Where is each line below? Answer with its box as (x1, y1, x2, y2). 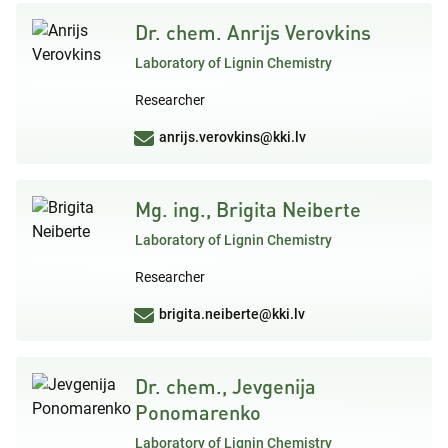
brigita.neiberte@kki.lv (159, 305, 305, 322)
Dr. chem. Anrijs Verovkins (135, 19, 371, 44)
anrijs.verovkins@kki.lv (159, 128, 306, 145)
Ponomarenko (135, 399, 261, 424)
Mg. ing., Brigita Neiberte (135, 196, 361, 221)
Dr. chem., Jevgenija (135, 373, 316, 398)
